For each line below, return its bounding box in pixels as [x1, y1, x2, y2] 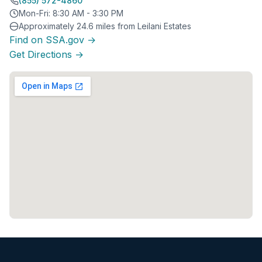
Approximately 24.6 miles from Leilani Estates [19, 21, 191, 31]
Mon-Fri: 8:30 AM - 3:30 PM [19, 8, 123, 18]
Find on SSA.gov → [9, 34, 96, 46]
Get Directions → [9, 49, 84, 60]
